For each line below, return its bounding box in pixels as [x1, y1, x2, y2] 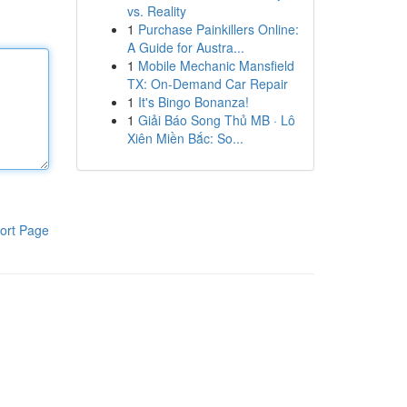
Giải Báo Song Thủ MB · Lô [137, 111, 295, 129]
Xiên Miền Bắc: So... [126, 129, 243, 147]
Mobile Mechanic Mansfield [137, 56, 294, 74]
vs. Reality [126, 2, 186, 20]
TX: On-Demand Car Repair [126, 74, 288, 93]
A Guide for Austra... [126, 38, 244, 56]
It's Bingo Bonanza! [137, 93, 249, 111]
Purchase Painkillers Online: [137, 20, 299, 38]
